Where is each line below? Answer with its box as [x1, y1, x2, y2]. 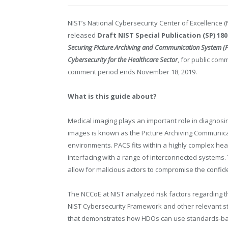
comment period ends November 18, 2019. [68, 67, 197, 76]
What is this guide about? [68, 92, 157, 101]
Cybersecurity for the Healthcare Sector [68, 55, 178, 64]
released [68, 31, 97, 40]
